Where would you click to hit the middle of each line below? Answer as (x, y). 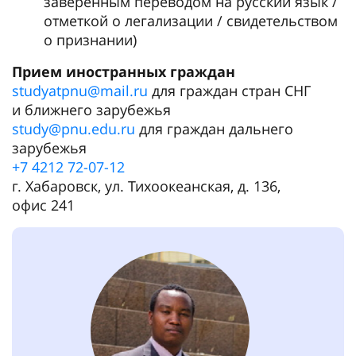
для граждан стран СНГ (229, 91)
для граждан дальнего (214, 129)
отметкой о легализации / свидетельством (191, 21)
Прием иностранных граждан (124, 72)
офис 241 (43, 205)
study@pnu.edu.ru (74, 129)
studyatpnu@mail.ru (80, 91)
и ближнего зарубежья (91, 110)
